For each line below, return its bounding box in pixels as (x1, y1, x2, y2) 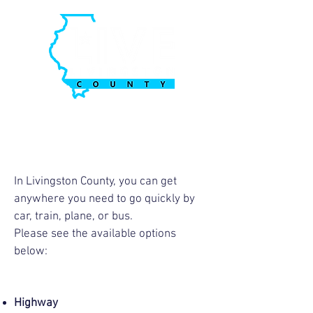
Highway (14, 296, 58, 310)
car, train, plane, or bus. (14, 210, 133, 224)
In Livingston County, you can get (14, 175, 177, 189)
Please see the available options (14, 227, 176, 241)
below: (14, 245, 48, 259)
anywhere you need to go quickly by (14, 192, 195, 206)
